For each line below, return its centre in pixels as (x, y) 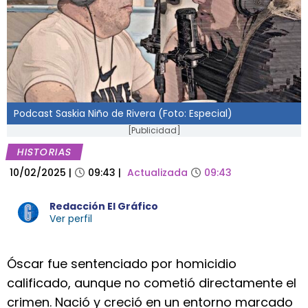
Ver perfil (71, 219)
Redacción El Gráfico (104, 206)
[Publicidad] (154, 130)
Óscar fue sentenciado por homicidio (122, 264)
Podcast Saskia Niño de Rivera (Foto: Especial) (123, 113)
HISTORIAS (44, 152)
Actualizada (157, 173)
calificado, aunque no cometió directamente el (152, 283)
